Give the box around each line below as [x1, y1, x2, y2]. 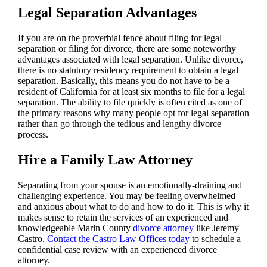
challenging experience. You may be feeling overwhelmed [17, 190, 235, 201]
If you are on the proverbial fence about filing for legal [17, 32, 222, 43]
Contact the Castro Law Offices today [46, 233, 190, 244]
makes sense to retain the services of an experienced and [17, 212, 228, 222]
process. [17, 129, 48, 139]
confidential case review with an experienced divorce [17, 244, 217, 254]
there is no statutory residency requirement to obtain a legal [17, 64, 238, 75]
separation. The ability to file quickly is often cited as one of [17, 97, 242, 107]
